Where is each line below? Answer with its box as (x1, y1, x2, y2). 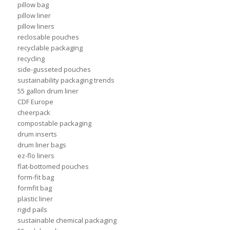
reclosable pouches (17, 32, 79, 42)
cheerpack (17, 108, 50, 118)
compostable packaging (17, 119, 91, 128)
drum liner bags (17, 140, 66, 150)
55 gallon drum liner (17, 86, 79, 96)
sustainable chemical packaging (17, 216, 117, 225)
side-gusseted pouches (17, 65, 91, 74)
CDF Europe (17, 97, 53, 107)
